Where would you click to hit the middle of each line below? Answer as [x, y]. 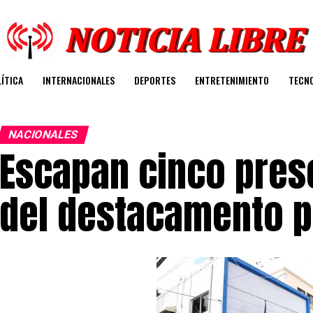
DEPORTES [155, 80]
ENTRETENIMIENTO [232, 80]
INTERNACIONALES [79, 80]
